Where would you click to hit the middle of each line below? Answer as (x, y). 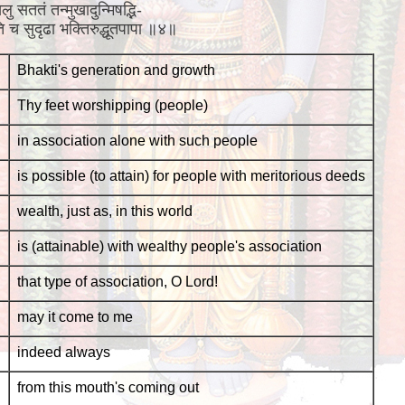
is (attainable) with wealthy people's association (169, 246)
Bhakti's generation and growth (116, 70)
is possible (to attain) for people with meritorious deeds (191, 176)
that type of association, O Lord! (117, 282)
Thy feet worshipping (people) (112, 105)
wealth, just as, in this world (104, 211)
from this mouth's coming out (108, 387)
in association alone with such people (137, 141)
